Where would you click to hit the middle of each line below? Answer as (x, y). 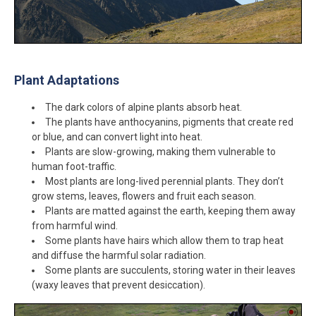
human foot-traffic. (74, 167)
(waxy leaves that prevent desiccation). (119, 285)
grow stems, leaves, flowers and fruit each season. (144, 196)
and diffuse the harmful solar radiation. (119, 256)
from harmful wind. (75, 226)
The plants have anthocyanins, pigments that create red (169, 122)
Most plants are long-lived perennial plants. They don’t (164, 182)
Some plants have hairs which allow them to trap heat (164, 241)
